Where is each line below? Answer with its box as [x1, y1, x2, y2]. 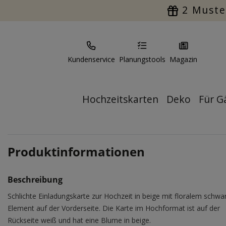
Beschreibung [8, 174, 63, 185]
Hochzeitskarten [82, 92, 158, 106]
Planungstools [119, 54, 165, 64]
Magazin [169, 54, 197, 64]
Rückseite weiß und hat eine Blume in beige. [8, 215, 151, 225]
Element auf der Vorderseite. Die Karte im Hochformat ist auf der [8, 203, 220, 213]
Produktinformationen [8, 143, 145, 160]
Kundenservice [68, 54, 115, 64]
